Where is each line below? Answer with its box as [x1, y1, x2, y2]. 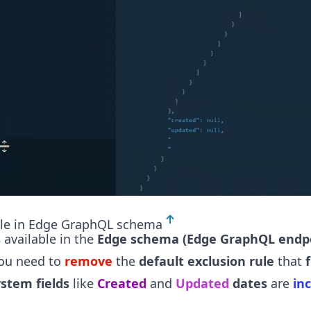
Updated [176, 275, 229, 292]
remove [65, 253, 112, 270]
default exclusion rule [139, 253, 274, 270]
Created [97, 275, 146, 292]
